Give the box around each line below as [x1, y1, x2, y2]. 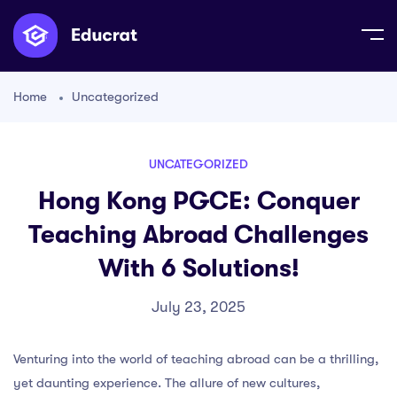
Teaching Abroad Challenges [28, 221, 369, 249]
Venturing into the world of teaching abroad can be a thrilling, [13, 351, 378, 367]
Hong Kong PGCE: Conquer [37, 187, 360, 215]
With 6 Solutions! [97, 254, 300, 283]
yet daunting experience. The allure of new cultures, [13, 375, 320, 391]
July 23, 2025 [152, 299, 245, 315]
